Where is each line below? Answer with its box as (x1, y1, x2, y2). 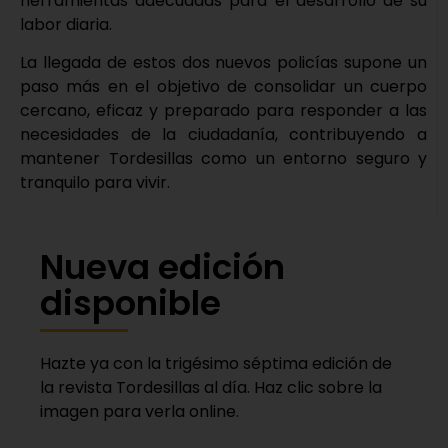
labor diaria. (20, 12, 112, 36)
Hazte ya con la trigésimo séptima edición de (40, 352, 392, 376)
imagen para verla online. (40, 400, 239, 424)
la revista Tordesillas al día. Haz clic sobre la (40, 376, 382, 400)
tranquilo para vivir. (20, 170, 170, 194)
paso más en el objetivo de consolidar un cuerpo (20, 74, 427, 98)
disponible (40, 279, 221, 328)
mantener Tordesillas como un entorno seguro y (20, 146, 427, 170)
